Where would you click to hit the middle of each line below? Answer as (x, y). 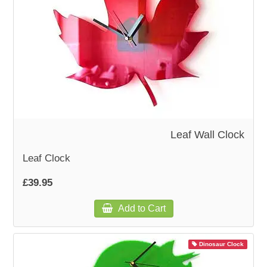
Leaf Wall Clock (207, 134)
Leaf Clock (47, 158)
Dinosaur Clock (220, 244)
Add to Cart (140, 208)
